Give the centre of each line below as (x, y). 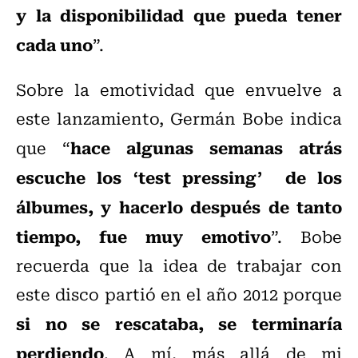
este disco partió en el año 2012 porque (179, 294)
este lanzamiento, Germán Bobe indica (179, 118)
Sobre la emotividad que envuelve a (179, 89)
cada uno (54, 44)
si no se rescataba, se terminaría (179, 323)
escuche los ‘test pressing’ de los (179, 177)
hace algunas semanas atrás (206, 147)
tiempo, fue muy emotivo (143, 236)
